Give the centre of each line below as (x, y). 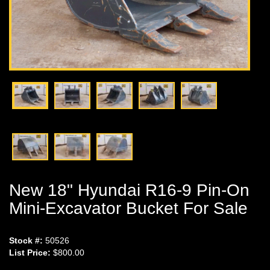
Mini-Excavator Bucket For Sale (128, 208)
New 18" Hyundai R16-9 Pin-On (129, 190)
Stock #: (26, 240)
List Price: (30, 252)
